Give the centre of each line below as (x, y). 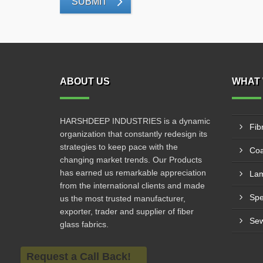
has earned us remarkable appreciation (133, 173)
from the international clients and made (132, 186)
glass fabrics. (84, 224)
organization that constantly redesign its (134, 134)
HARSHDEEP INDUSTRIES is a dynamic (135, 121)
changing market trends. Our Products (131, 160)
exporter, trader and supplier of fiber (127, 211)
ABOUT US (85, 81)
